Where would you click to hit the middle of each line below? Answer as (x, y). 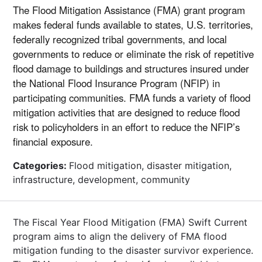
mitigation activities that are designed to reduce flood (126, 112)
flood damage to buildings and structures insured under (131, 68)
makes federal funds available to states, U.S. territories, (133, 24)
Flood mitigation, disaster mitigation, (150, 165)
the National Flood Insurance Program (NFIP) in (116, 83)
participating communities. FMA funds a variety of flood (132, 97)
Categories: (41, 165)
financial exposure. (53, 141)
